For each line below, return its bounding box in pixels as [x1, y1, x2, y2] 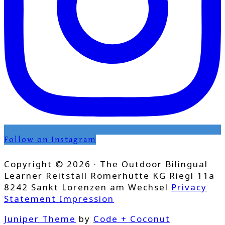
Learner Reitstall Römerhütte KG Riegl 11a [4, 170, 215, 182]
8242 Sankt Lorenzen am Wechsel [4, 181, 171, 193]
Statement [4, 193, 59, 205]
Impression [59, 193, 114, 205]
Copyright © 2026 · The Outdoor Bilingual [4, 158, 208, 170]
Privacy [171, 181, 207, 193]
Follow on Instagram [4, 135, 96, 145]
